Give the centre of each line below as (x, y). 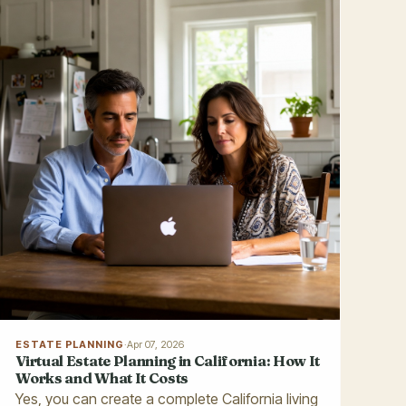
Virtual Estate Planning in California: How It (168, 360)
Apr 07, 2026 (155, 344)
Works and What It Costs (102, 377)
